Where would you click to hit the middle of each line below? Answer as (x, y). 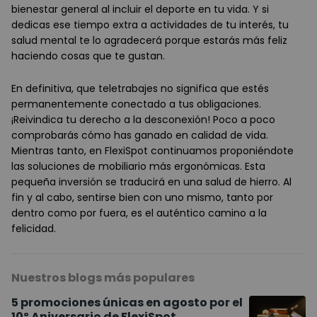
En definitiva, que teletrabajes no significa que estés (140, 89)
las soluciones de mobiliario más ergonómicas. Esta (138, 167)
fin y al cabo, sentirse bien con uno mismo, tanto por (142, 198)
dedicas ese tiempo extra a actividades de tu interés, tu (150, 25)
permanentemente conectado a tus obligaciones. (136, 104)
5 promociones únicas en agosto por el (127, 303)
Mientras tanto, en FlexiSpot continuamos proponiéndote (152, 151)
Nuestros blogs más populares (103, 278)
